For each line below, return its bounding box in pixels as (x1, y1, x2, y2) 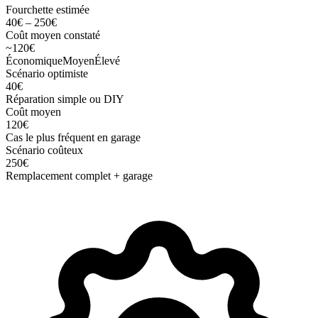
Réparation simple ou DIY (6, 92, 124, 105)
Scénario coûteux (6, 143, 83, 156)
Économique (6, 54, 62, 67)
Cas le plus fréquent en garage (6, 131, 141, 143)
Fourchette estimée (6, 3, 89, 16)
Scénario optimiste (6, 67, 88, 79)
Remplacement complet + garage (6, 169, 153, 182)
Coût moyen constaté (6, 28, 100, 41)
